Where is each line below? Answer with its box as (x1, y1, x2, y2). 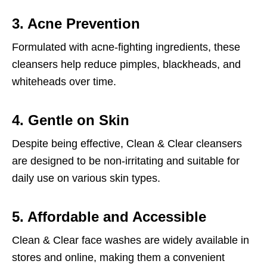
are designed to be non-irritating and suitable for (12, 155, 240, 167)
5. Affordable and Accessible (12, 209, 206, 225)
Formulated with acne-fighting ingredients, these (12, 41, 240, 53)
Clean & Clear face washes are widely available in (12, 234, 249, 246)
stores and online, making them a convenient (12, 252, 225, 263)
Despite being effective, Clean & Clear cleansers (12, 138, 242, 150)
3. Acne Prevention (12, 15, 140, 32)
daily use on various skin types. (12, 172, 160, 184)
